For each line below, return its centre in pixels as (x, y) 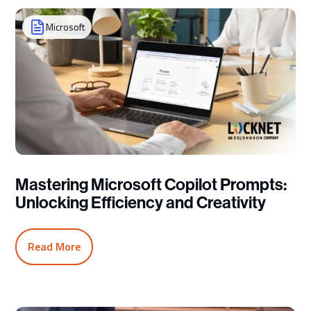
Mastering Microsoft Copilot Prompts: (151, 185)
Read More (54, 247)
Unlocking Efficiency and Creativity (141, 203)
